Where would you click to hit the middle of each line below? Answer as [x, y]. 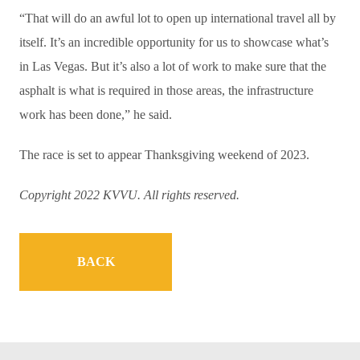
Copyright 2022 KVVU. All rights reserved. [129, 195]
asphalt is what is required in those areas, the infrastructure [166, 91]
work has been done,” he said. [96, 115]
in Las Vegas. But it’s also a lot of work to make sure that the [173, 67]
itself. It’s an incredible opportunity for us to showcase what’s [174, 43]
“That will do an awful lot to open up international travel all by [178, 18]
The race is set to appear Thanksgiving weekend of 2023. [164, 155]
